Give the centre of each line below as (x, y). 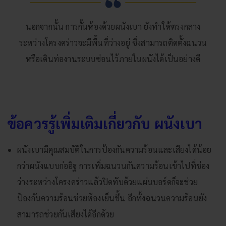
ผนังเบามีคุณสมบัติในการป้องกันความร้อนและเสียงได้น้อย (115, 149)
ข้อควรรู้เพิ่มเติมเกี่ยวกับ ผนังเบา (105, 123)
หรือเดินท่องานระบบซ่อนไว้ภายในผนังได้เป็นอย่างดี (113, 59)
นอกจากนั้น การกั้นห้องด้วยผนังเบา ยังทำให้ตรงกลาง (113, 26)
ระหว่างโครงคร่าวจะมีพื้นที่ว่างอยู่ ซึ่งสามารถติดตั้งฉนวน (113, 42)
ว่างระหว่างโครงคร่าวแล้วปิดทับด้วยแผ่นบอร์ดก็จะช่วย (108, 182)
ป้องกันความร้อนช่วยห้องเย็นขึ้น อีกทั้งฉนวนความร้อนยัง (112, 198)
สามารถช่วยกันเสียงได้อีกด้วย (66, 214)
